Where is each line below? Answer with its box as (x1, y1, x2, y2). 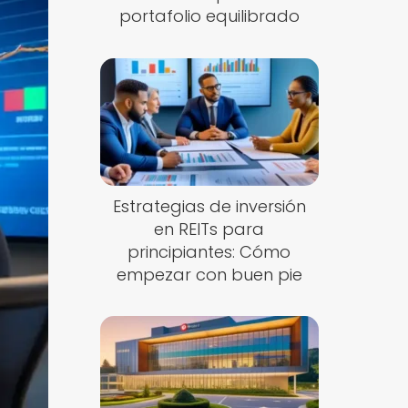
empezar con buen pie (116, 262, 302, 286)
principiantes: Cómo (127, 240, 291, 263)
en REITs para (154, 217, 265, 240)
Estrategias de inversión (112, 194, 306, 218)
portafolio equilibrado (118, 5, 300, 27)
